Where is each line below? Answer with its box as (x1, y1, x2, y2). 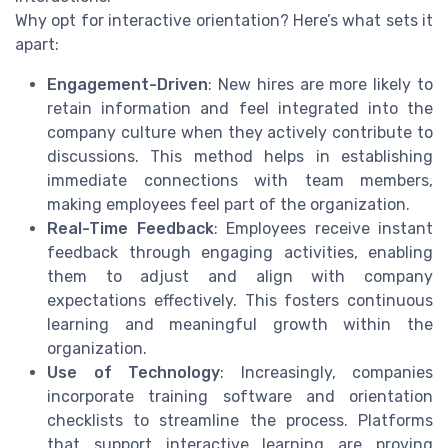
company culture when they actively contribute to (47, 123, 433, 143)
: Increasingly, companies (220, 363, 433, 383)
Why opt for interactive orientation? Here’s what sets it (15, 11, 433, 31)
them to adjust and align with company (47, 267, 433, 287)
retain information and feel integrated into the (47, 99, 433, 119)
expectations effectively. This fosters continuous (47, 291, 433, 311)
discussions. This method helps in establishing (47, 147, 433, 167)
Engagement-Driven (47, 75, 208, 95)
